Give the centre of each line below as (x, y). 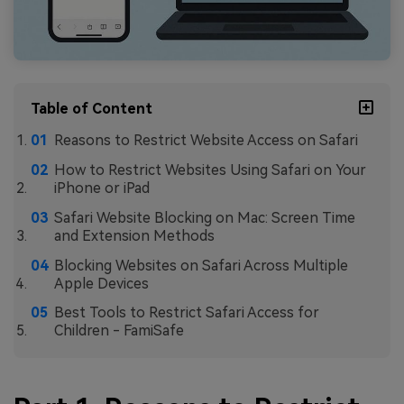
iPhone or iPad (101, 188)
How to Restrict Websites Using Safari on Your (210, 170)
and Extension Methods (134, 235)
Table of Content (92, 109)
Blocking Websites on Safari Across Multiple (201, 265)
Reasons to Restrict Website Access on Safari (206, 141)
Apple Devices (101, 283)
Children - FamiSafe (119, 331)
